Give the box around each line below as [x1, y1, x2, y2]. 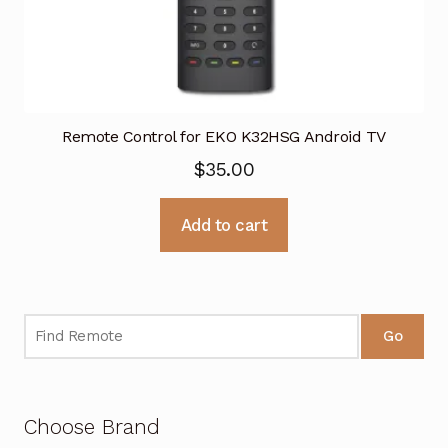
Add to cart [180, 214, 268, 235]
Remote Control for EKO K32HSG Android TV [61, 126, 387, 146]
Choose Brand [23, 415, 160, 440]
